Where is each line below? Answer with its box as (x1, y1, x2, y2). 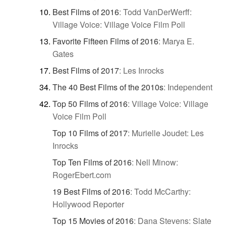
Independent (167, 81, 212, 93)
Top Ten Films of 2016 (52, 156, 132, 168)
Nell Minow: (136, 156, 178, 168)
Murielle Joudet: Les (132, 127, 204, 139)
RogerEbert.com (52, 168, 111, 181)
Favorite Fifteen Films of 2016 (52, 35, 158, 47)
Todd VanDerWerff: (123, 6, 192, 18)
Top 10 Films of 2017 (52, 127, 128, 139)
